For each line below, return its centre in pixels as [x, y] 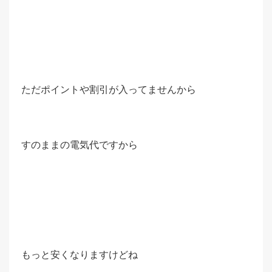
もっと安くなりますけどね [80, 254]
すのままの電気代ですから [80, 144]
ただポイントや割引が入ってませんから [109, 89]
